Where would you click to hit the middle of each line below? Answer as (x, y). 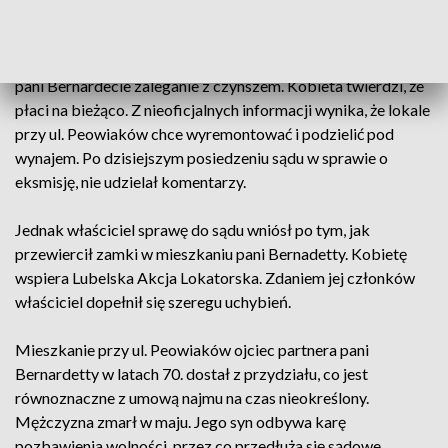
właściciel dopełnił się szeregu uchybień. (153, 301)
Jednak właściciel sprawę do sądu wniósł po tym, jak (192, 229)
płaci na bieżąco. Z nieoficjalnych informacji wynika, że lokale (222, 109)
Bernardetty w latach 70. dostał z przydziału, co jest (191, 373)
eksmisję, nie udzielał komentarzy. (130, 181)
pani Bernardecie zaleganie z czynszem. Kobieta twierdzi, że (219, 85)
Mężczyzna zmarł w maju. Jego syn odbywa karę (180, 421)
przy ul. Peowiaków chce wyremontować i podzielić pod (204, 133)
